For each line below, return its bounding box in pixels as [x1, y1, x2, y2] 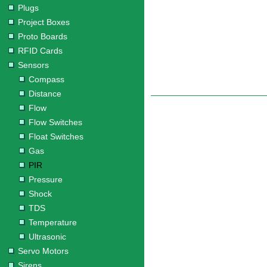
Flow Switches [29, 117, 82, 127]
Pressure [29, 175, 63, 184]
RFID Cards [18, 46, 63, 55]
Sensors [18, 60, 49, 70]
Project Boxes [18, 17, 70, 27]
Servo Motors [18, 246, 69, 256]
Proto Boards [18, 32, 67, 41]
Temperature [29, 218, 77, 227]
